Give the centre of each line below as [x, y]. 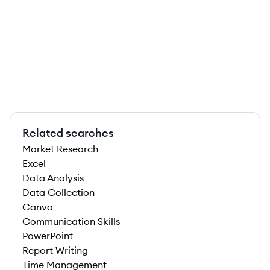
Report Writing [55, 250]
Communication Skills [71, 221]
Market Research [60, 149]
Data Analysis [53, 178]
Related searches [68, 133]
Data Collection [58, 192]
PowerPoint [48, 236]
